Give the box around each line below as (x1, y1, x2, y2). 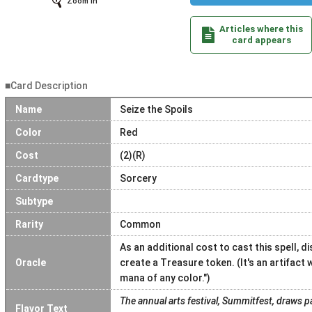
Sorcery (119, 172, 157, 184)
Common (119, 218, 161, 230)
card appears (231, 34, 291, 45)
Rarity (15, 218, 43, 230)
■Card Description (4, 79, 88, 91)
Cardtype (15, 172, 58, 184)
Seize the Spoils (119, 103, 193, 115)
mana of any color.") (119, 272, 210, 283)
